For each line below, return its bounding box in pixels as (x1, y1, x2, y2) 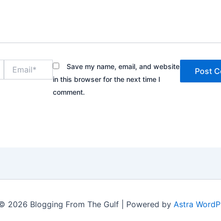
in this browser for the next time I (52, 74, 160, 83)
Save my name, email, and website (66, 62, 180, 71)
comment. (52, 87, 85, 96)
